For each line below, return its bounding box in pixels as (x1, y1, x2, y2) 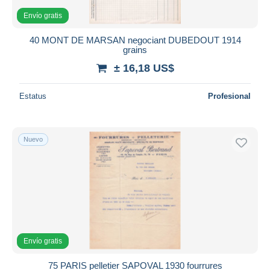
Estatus (19, 91, 46, 101)
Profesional (208, 91, 251, 101)
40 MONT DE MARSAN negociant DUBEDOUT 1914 (29, 34, 241, 45)
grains (123, 44, 147, 55)
